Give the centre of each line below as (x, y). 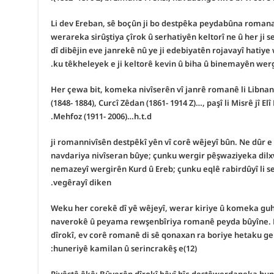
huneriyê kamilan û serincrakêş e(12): (125, 249)
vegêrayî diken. (82, 183)
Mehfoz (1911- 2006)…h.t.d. (102, 117)
